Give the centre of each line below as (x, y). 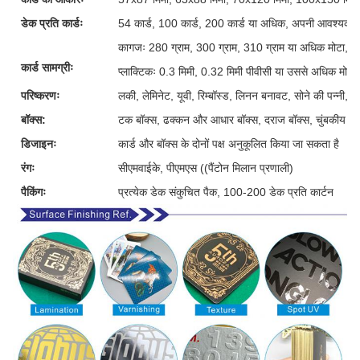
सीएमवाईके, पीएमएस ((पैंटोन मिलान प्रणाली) (206, 168)
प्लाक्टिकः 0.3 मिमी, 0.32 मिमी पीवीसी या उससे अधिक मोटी (237, 71)
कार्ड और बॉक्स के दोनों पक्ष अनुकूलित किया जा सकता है (229, 143)
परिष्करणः (40, 95)
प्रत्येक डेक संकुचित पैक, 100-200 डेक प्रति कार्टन (226, 192)
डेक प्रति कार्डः (52, 23)
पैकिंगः (33, 192)
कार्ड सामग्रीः (47, 67)
